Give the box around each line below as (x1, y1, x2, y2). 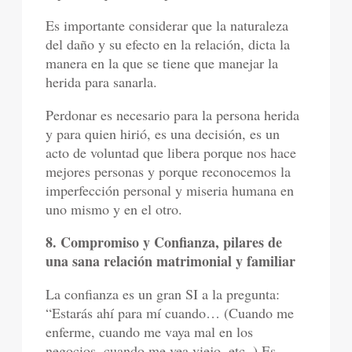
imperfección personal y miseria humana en (46, 181, 295, 200)
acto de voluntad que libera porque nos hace (46, 143, 297, 162)
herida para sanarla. (46, 72, 158, 91)
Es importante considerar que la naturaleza (46, 16, 289, 35)
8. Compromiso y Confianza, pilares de (46, 232, 283, 252)
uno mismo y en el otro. (46, 200, 183, 218)
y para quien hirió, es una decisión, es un (46, 124, 280, 143)
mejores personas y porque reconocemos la (46, 162, 291, 181)
